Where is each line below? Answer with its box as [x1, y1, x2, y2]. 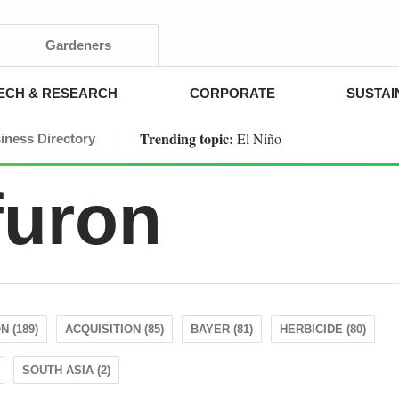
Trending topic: [140, 128, 237, 149]
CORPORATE [189, 85, 275, 101]
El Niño [237, 129, 281, 148]
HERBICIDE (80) [280, 322, 366, 336]
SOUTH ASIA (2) [22, 363, 110, 377]
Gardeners [45, 37, 111, 53]
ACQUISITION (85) [65, 322, 164, 336]
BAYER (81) [191, 322, 253, 336]
